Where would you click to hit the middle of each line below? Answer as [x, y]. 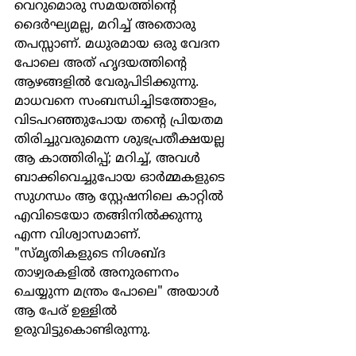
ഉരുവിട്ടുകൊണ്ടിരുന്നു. [82, 331]
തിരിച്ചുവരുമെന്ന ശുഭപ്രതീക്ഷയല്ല [122, 140]
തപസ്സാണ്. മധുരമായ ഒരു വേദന [119, 44]
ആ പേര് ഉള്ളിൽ [68, 311]
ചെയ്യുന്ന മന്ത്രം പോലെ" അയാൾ [119, 292]
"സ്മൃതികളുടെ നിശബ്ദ [92, 254]
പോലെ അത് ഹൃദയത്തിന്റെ [103, 64]
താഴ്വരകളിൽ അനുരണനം [99, 273]
